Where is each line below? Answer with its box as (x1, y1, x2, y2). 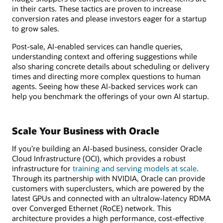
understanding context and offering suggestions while (12, 51, 197, 62)
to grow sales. (12, 23, 59, 33)
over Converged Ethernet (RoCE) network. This (12, 203, 171, 214)
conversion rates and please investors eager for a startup (12, 13, 207, 23)
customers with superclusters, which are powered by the (12, 183, 204, 194)
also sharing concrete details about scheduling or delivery (12, 61, 210, 72)
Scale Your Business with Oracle (12, 124, 159, 137)
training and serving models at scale (73, 163, 197, 174)
